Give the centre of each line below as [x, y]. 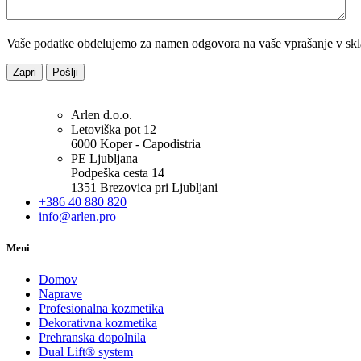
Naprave [60, 294]
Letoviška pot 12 [114, 129]
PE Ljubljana [104, 158]
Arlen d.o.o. [102, 115]
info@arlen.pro [77, 216]
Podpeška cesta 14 [118, 173]
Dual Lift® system [86, 352]
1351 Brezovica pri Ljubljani [144, 187]
